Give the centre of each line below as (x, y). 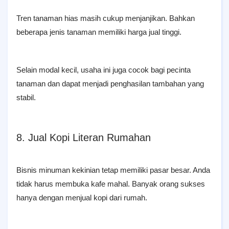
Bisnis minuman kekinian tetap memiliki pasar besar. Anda (113, 170)
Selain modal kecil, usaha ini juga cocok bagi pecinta (104, 70)
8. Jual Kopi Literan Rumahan (84, 138)
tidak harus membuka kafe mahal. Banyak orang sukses (111, 184)
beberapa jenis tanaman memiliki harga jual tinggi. (99, 32)
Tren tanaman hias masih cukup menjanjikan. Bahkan (106, 18)
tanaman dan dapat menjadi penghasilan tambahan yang (110, 84)
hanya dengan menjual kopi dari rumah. (82, 198)
